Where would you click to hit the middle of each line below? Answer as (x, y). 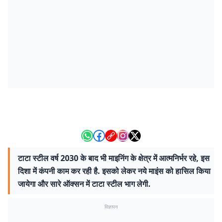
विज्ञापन (111, 207)
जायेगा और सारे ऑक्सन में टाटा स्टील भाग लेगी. (84, 184)
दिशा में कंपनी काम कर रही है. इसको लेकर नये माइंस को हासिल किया (114, 171)
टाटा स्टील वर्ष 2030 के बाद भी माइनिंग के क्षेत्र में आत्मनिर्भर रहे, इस (114, 158)
